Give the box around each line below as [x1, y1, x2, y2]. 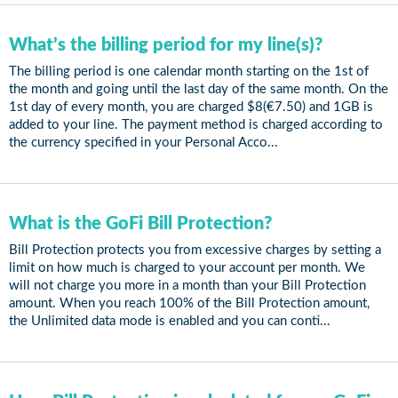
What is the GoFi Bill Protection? [9, 215, 272, 233]
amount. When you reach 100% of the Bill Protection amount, [9, 297, 370, 310]
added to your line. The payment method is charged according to [9, 118, 383, 131]
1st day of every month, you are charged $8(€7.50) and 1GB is [9, 100, 373, 114]
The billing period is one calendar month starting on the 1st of [9, 65, 369, 78]
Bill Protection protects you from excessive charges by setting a [9, 243, 381, 257]
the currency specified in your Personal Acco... [9, 136, 278, 149]
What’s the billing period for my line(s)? [9, 36, 322, 54]
